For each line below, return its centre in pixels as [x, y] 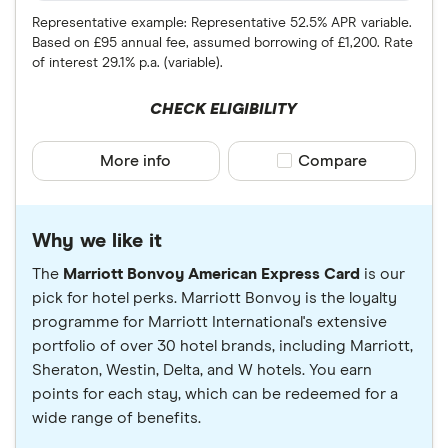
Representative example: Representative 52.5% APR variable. [222, 22]
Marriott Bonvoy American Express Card [211, 273]
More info [136, 160]
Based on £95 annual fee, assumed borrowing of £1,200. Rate [222, 42]
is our [382, 273]
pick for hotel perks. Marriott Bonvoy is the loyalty [214, 297]
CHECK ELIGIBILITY [224, 108]
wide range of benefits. [116, 417]
